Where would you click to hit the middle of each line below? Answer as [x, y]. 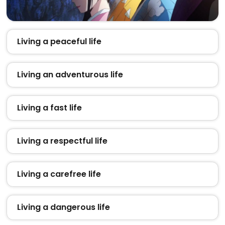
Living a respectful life [62, 141]
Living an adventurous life [70, 74]
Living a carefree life [59, 174]
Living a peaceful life [59, 41]
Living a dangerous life [63, 207]
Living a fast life [49, 107]
